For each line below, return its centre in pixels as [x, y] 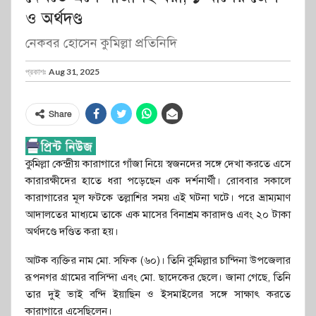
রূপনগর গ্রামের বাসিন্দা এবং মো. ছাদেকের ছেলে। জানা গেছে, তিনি [158, 277]
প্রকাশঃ [36, 71]
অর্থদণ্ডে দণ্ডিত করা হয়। [72, 231]
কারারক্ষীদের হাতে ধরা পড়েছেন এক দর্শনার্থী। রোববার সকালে [158, 180]
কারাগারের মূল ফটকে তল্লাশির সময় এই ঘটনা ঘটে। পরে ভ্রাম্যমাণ [158, 197]
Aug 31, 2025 [74, 71]
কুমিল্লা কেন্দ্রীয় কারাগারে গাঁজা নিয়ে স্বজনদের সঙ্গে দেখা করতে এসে [158, 163]
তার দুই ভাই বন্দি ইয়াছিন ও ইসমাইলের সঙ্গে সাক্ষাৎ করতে [158, 294]
